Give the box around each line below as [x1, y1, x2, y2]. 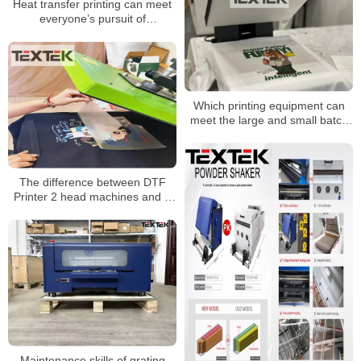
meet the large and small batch [189, 113, 348, 127]
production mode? [222, 127, 315, 141]
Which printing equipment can [193, 98, 345, 112]
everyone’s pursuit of [39, 12, 146, 26]
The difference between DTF [19, 175, 166, 189]
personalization [53, 27, 131, 40]
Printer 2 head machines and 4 [14, 189, 171, 203]
